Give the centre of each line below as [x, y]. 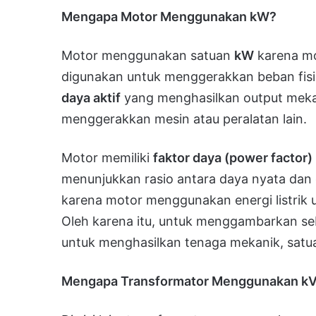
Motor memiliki [107, 157]
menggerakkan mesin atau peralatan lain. [184, 119]
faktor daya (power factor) [233, 157]
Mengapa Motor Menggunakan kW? [169, 16]
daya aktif [91, 97]
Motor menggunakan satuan [148, 55]
